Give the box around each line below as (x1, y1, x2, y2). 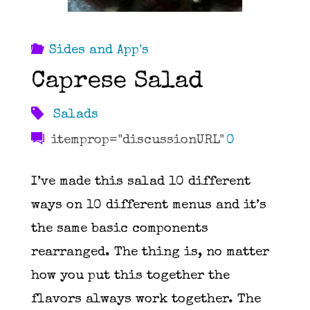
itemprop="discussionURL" (46, 134, 224, 147)
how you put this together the (30, 269, 230, 283)
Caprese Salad (30, 70, 203, 95)
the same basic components (30, 222, 208, 236)
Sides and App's (49, 44, 149, 57)
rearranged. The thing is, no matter (30, 246, 269, 259)
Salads (53, 108, 99, 122)
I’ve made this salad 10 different (30, 175, 250, 189)
